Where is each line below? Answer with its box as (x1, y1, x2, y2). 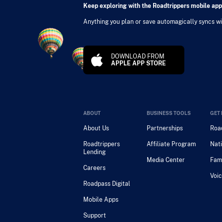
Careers (83, 165, 106, 171)
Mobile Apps (83, 196, 118, 203)
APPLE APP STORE (111, 60, 166, 67)
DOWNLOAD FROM (111, 53, 165, 60)
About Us (83, 125, 109, 132)
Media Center (146, 157, 185, 164)
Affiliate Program (146, 141, 196, 148)
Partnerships (146, 125, 183, 132)
